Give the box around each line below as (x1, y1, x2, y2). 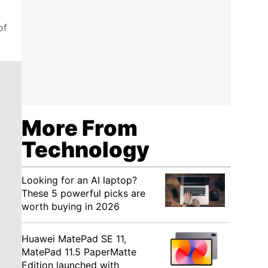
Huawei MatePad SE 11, (22, 233, 126, 245)
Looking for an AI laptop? (22, 174, 137, 186)
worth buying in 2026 (22, 200, 120, 212)
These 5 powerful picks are (22, 187, 145, 199)
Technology (22, 136, 150, 163)
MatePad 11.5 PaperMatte (22, 246, 136, 258)
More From (22, 115, 138, 141)
